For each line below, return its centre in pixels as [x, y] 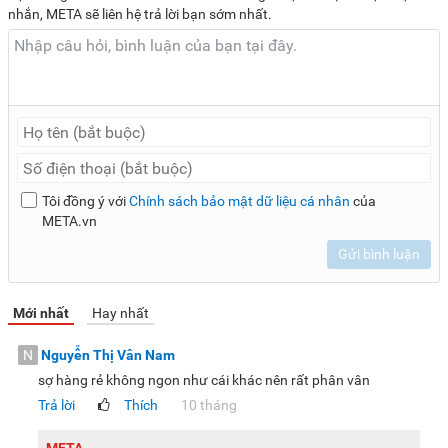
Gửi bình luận [379, 254]
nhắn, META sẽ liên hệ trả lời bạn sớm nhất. [140, 14]
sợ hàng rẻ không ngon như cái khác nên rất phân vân [204, 380]
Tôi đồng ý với [85, 201]
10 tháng [209, 405]
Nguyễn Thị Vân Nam [108, 355]
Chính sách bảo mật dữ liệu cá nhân [239, 201]
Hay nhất [120, 313]
